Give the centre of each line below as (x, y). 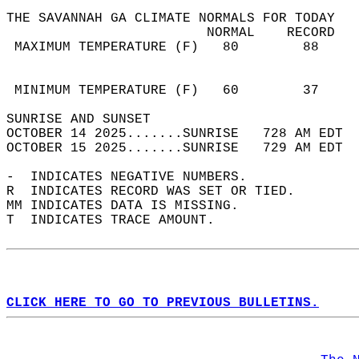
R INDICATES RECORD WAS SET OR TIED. (159, 192)
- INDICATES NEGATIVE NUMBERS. (135, 177)
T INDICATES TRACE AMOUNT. (119, 220)
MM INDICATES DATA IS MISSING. (131, 206)
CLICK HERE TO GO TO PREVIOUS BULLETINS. (163, 303)
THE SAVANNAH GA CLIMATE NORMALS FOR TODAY (179, 18)
